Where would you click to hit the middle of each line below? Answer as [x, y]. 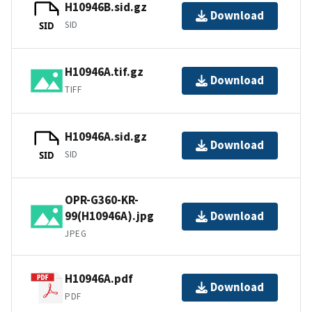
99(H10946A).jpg [109, 216]
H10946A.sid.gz [106, 137]
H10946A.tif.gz [104, 72]
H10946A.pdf [99, 279]
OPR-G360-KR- [102, 200]
